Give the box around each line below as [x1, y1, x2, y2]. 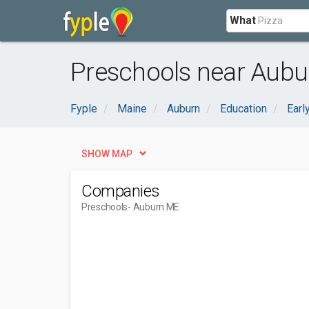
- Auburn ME [128, 201, 180, 212]
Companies [81, 181, 160, 201]
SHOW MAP [81, 148, 132, 159]
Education [220, 102, 267, 115]
